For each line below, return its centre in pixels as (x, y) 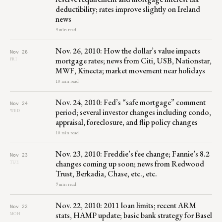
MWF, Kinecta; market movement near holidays (130, 70)
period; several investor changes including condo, (133, 112)
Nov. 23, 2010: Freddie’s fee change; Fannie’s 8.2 (133, 154)
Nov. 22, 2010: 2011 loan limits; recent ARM (126, 205)
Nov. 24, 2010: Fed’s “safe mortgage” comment (131, 102)
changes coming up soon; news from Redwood (130, 164)
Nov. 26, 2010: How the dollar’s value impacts (128, 51)
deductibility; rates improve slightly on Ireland (128, 9)
